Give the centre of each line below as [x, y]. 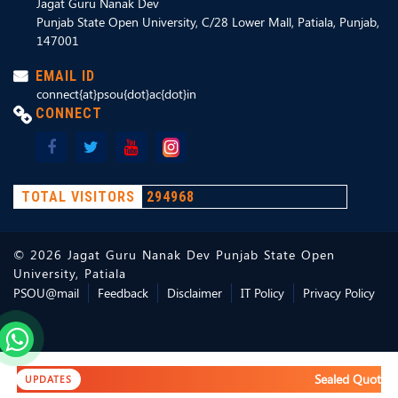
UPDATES [48, 379]
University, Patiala [70, 273]
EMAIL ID [65, 76]
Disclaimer [195, 293]
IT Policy [263, 293]
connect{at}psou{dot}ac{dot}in [116, 94]
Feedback [123, 293]
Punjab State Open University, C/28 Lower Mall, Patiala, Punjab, [208, 22]
